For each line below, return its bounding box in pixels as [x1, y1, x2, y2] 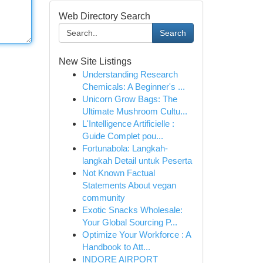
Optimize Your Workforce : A [82, 230, 191, 240]
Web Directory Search [58, 11, 150, 21]
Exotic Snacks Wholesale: [82, 205, 183, 215]
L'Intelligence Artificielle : [82, 119, 174, 129]
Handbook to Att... [82, 242, 150, 252]
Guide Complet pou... [82, 131, 163, 141]
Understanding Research [82, 69, 178, 79]
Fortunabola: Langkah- [82, 143, 168, 153]
